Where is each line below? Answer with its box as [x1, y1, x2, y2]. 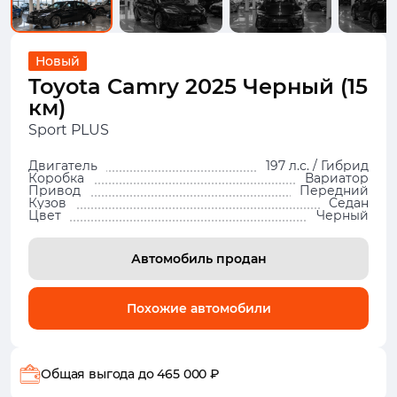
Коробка [28, 170, 84, 186]
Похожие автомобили [126, 300, 271, 316]
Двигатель [28, 158, 97, 174]
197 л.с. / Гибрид [266, 158, 369, 174]
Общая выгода [41, 366, 138, 382]
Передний [300, 183, 369, 198]
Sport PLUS [28, 121, 109, 138]
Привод [28, 183, 81, 198]
